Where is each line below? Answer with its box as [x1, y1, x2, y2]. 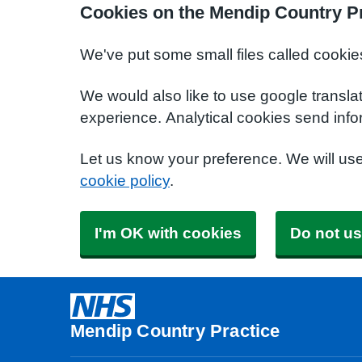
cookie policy [80, 173, 170, 188]
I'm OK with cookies [95, 225, 242, 241]
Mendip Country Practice [70, 322, 280, 339]
